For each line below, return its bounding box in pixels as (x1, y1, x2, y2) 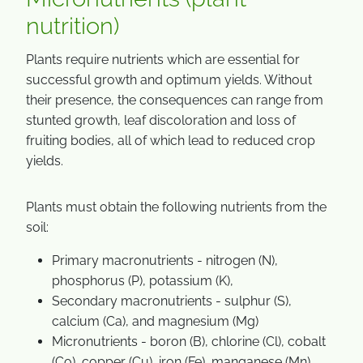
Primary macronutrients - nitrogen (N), (52, 253, 278, 268)
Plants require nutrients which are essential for (26, 52, 300, 67)
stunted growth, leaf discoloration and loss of (26, 113, 296, 128)
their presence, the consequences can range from (26, 92, 323, 108)
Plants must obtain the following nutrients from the (26, 199, 327, 215)
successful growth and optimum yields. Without (26, 72, 312, 88)
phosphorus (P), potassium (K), (52, 273, 233, 288)
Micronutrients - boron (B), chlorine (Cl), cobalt (52, 334, 326, 349)
